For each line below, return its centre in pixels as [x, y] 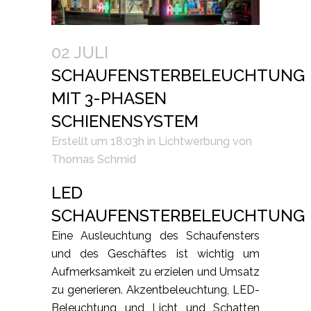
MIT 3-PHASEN [109, 99]
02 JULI [80, 53]
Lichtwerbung [194, 142]
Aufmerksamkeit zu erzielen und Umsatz [155, 272]
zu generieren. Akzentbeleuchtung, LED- [155, 290]
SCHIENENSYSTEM [125, 121]
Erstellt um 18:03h [98, 142]
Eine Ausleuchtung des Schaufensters [155, 236]
